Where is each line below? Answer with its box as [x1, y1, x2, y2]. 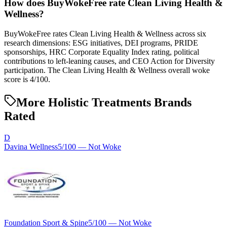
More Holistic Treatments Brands [16, 95, 192, 109]
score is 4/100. [4, 74, 50, 84]
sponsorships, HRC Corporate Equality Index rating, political [4, 47, 199, 56]
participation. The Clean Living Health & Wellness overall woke [4, 65, 210, 74]
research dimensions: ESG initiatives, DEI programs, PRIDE [4, 38, 198, 47]
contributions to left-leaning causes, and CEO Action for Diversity [4, 56, 215, 65]
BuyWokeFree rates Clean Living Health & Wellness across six [4, 29, 206, 38]
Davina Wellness [4, 142, 58, 151]
